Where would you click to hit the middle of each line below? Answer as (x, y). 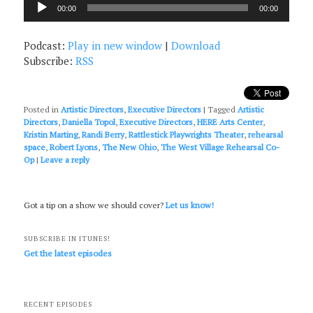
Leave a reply (65, 159)
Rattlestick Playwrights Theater (187, 134)
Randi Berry (103, 134)
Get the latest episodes (68, 253)
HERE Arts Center (230, 122)
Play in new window (115, 46)
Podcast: (46, 46)
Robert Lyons (74, 147)
